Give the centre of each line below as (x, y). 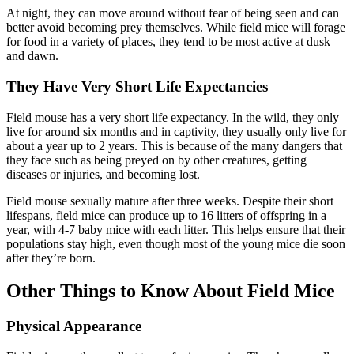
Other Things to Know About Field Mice (171, 291)
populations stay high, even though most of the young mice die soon (176, 243)
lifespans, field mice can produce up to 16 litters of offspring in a (166, 215)
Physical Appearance (74, 326)
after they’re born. (51, 258)
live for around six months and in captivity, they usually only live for (176, 131)
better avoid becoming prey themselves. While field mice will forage (176, 28)
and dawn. (32, 56)
